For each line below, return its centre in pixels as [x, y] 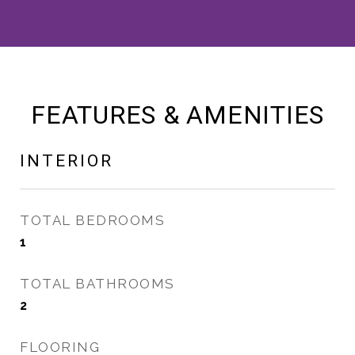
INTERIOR [67, 161]
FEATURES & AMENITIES [177, 115]
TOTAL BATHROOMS [97, 284]
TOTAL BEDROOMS [92, 220]
